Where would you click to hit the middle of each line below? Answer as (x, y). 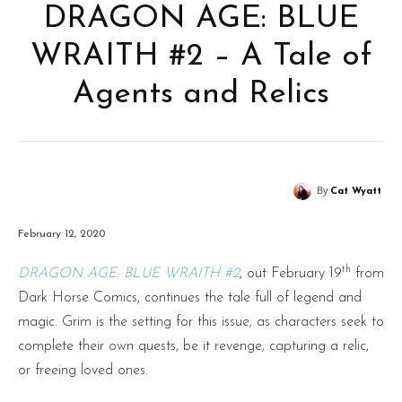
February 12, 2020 (61, 234)
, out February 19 (291, 273)
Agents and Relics (201, 95)
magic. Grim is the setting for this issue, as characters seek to (201, 322)
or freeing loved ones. (83, 370)
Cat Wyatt (356, 192)
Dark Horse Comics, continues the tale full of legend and (190, 297)
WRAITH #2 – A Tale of (201, 57)
